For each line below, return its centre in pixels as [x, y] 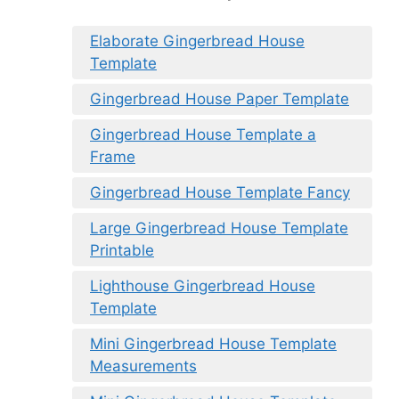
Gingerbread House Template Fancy [220, 193]
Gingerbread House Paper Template [220, 99]
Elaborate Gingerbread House [197, 41]
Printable [122, 251]
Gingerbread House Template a [203, 135]
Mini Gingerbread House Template [213, 344]
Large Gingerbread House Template [219, 228]
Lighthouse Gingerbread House [203, 286]
